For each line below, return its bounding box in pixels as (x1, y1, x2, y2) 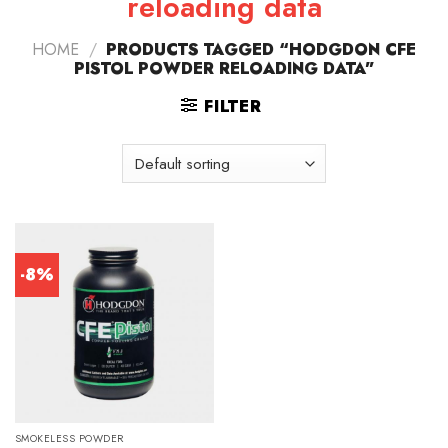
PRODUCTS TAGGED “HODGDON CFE (101, 38, 417, 62)
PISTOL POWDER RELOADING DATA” (73, 57, 375, 81)
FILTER (203, 95, 262, 119)
